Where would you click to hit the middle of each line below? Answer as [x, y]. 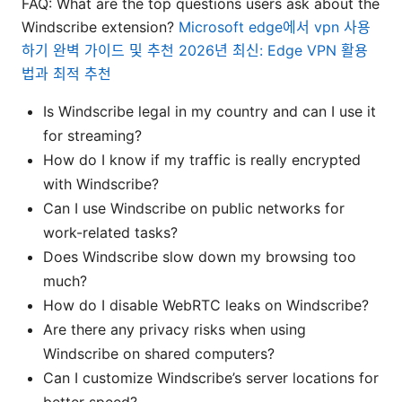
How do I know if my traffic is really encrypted [202, 160]
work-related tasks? [110, 233]
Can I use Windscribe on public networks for [194, 209]
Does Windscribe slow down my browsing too [200, 257]
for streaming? [92, 136]
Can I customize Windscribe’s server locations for [211, 378]
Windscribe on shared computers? [159, 354]
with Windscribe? [101, 184]
